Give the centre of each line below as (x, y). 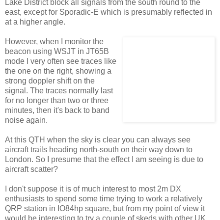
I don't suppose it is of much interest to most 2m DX (93, 189)
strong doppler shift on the (50, 81)
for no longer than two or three (57, 101)
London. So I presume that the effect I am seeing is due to (104, 160)
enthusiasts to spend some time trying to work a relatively (104, 199)
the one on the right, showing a (58, 71)
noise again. (26, 120)
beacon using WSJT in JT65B (57, 52)
